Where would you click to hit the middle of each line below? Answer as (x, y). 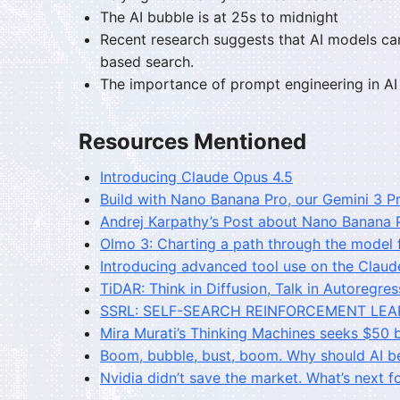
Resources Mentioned (192, 142)
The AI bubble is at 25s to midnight (219, 17)
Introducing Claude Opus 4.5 (196, 177)
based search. (147, 62)
